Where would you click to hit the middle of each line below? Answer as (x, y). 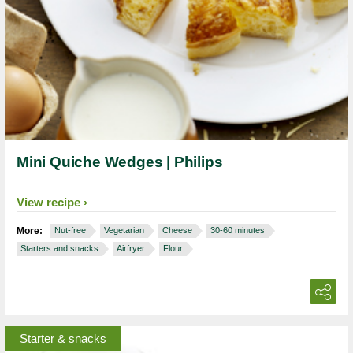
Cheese (177, 230)
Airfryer (131, 248)
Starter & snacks (63, 338)
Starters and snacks (59, 248)
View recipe (48, 202)
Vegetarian (124, 230)
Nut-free (70, 230)
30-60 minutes (238, 230)
